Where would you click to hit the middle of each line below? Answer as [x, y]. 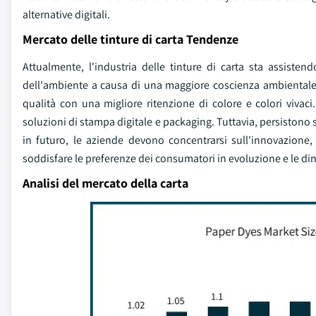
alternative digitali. [66, 14]
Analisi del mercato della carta [105, 183]
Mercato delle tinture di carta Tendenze [130, 39]
